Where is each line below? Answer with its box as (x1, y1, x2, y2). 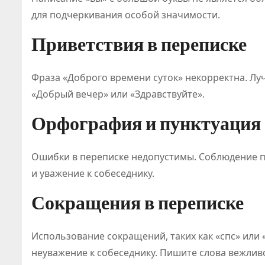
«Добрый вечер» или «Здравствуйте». (31, 87, 205, 101)
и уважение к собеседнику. (31, 166, 154, 180)
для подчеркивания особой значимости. (31, 8, 220, 21)
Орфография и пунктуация (31, 112, 261, 135)
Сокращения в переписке (31, 191, 244, 214)
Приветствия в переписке (31, 33, 247, 56)
